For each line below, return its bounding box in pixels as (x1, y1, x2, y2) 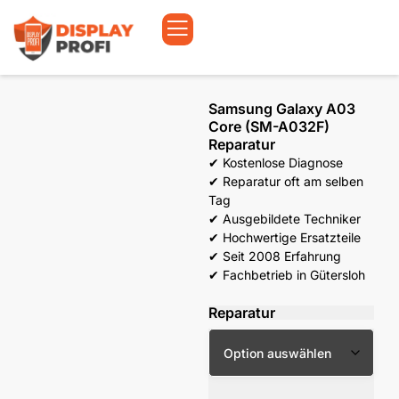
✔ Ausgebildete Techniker (208, 210, 361, 226)
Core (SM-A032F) (208, 117, 330, 135)
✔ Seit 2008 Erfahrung (208, 248, 341, 264)
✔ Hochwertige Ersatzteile (208, 229, 361, 245)
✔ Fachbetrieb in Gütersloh (208, 266, 365, 282)
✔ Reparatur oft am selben (208, 173, 363, 189)
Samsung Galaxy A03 (208, 99, 355, 118)
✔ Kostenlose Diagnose (208, 154, 343, 170)
